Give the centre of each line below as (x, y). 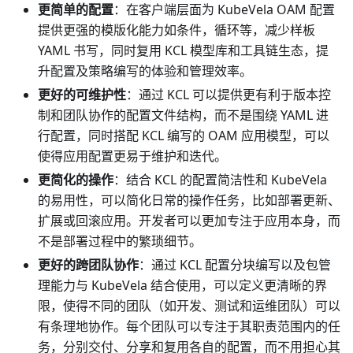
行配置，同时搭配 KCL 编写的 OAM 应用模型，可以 (184, 135)
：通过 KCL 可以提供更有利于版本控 (229, 94)
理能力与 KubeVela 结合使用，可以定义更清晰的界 (182, 285)
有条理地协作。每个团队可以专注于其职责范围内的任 (189, 326)
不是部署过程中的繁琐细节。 (120, 241)
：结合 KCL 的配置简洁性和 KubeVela (220, 179)
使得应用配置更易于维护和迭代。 (132, 156)
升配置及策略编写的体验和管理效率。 (145, 71)
